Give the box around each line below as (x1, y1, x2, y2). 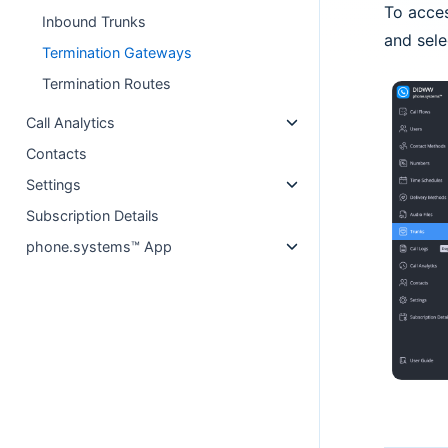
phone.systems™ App (26, 238, 173, 255)
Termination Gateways (42, 44, 193, 61)
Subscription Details (26, 207, 160, 224)
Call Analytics (26, 114, 116, 131)
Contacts (26, 145, 88, 162)
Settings (26, 176, 82, 193)
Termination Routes (42, 75, 172, 92)
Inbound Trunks (42, 13, 147, 30)
